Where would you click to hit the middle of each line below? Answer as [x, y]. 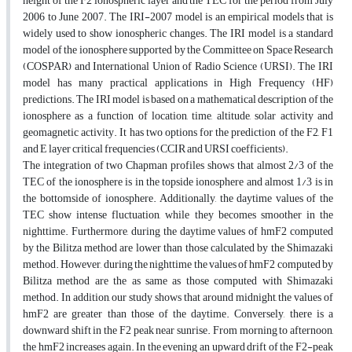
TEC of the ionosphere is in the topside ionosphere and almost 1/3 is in [178, 182]
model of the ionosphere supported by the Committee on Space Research [178, 50]
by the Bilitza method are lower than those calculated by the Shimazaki [178, 248]
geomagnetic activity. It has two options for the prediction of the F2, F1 [178, 133]
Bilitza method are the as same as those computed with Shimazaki [178, 281]
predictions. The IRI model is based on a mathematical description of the [178, 100]
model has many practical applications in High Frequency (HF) [178, 83]
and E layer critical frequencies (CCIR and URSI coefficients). [156, 149]
